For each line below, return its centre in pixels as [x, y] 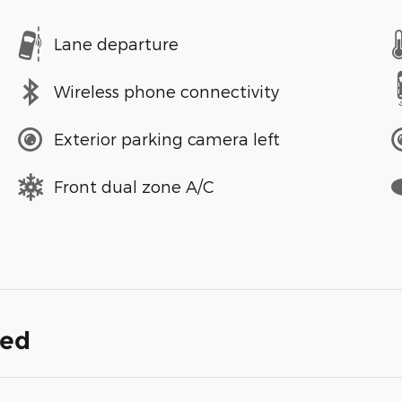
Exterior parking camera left [167, 139]
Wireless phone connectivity [166, 92]
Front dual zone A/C [134, 187]
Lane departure [116, 44]
